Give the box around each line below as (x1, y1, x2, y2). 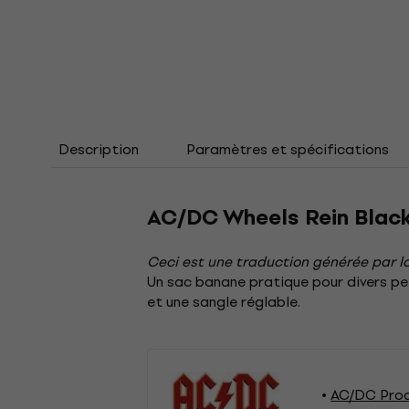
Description (58, 137, 139, 161)
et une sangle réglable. (147, 290, 301, 313)
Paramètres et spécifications (186, 137, 389, 161)
